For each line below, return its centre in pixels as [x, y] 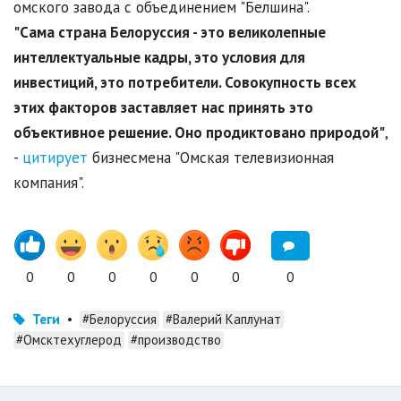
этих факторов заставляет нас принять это [163, 108]
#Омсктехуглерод [69, 340]
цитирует [55, 158]
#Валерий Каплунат [223, 320]
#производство [176, 340]
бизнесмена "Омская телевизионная [211, 158]
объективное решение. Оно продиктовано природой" [199, 133]
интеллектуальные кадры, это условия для [159, 58]
